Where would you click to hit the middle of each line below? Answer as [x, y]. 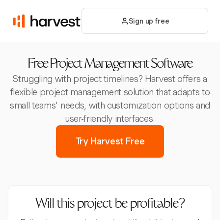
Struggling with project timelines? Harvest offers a [110, 79]
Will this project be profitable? [110, 205]
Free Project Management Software [110, 65]
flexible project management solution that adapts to [110, 92]
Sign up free [149, 21]
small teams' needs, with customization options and [110, 105]
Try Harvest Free [110, 141]
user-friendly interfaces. [110, 119]
